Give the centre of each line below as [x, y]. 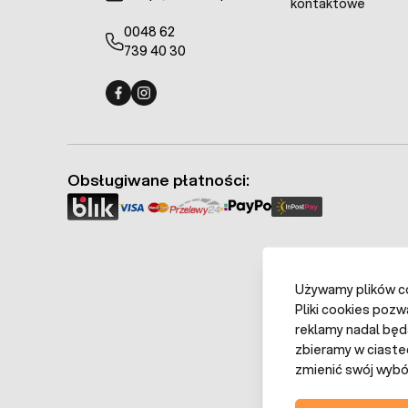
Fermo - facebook [160, 118]
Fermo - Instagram [187, 118]
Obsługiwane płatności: [158, 180]
